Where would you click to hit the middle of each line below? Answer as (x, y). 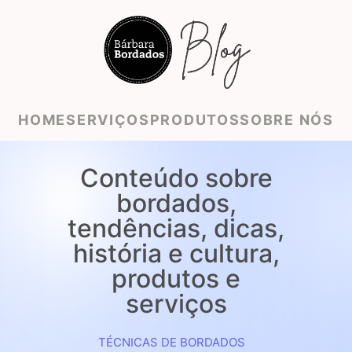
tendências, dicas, (176, 228)
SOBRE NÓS (287, 120)
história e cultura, (176, 253)
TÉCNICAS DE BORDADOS (171, 342)
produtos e (176, 279)
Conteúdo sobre (176, 178)
